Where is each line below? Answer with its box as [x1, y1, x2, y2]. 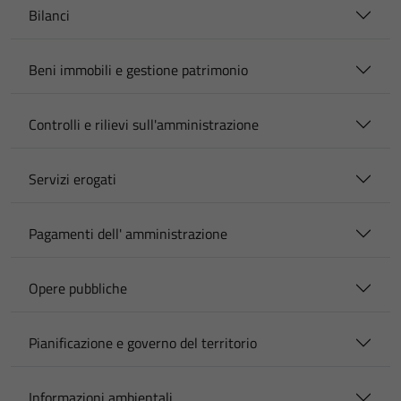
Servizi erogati [29, 168, 116, 190]
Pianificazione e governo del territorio [29, 332, 257, 354]
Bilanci [29, 4, 70, 26]
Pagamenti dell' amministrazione [29, 223, 227, 244]
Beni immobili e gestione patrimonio [29, 59, 248, 81]
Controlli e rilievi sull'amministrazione [29, 114, 259, 135]
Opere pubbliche [29, 277, 127, 299]
